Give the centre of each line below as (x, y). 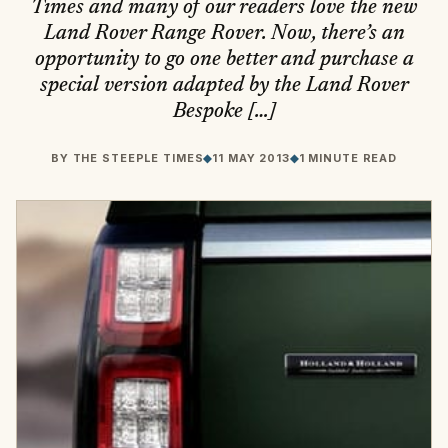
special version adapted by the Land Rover (224, 86)
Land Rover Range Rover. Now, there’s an (224, 34)
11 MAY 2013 (251, 158)
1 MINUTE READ (348, 158)
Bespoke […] (224, 112)
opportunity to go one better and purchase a (224, 60)
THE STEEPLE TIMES (138, 158)
